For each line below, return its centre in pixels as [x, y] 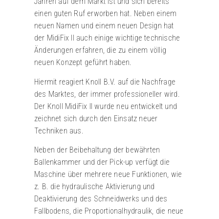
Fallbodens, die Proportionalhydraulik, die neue [109, 211]
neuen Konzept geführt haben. [83, 63]
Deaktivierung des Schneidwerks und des [101, 199]
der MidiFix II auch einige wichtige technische [107, 38]
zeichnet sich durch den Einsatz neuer [96, 118]
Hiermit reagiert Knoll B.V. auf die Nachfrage [105, 82]
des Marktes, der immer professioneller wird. [107, 94]
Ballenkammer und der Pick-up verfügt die [102, 162]
